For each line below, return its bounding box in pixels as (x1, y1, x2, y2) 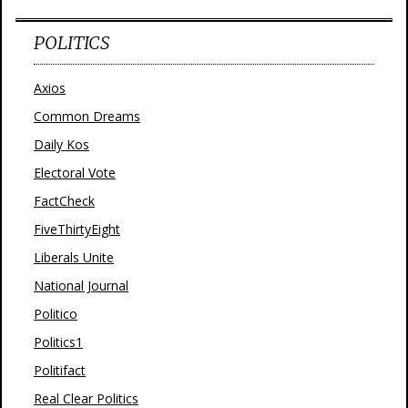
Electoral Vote (34, 164, 116, 181)
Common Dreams (34, 107, 140, 125)
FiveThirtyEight (34, 220, 120, 238)
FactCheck (34, 192, 95, 209)
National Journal (34, 277, 128, 294)
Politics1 (34, 333, 83, 351)
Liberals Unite (34, 249, 114, 266)
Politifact (34, 362, 86, 379)
